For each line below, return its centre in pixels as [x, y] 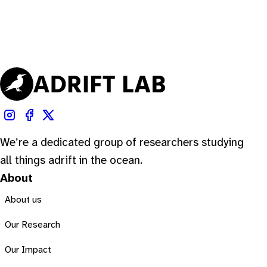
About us [24, 200]
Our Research [33, 225]
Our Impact [28, 250]
